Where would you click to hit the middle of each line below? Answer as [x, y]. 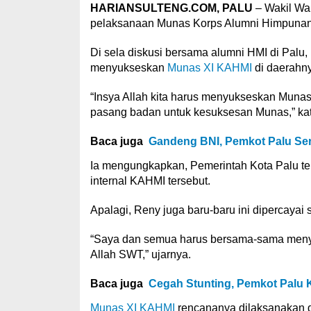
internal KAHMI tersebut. [150, 181]
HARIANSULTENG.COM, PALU [171, 8]
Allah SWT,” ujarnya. [140, 254]
